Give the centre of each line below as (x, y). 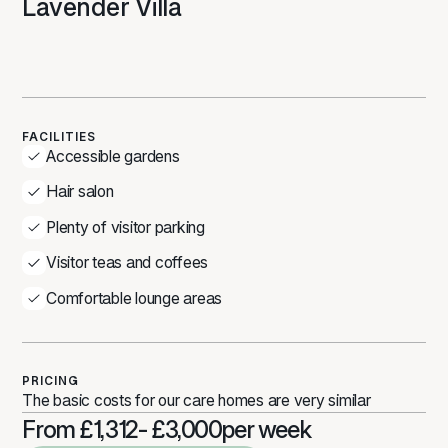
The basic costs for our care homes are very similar (196, 401)
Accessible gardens (113, 156)
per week (266, 430)
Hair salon (80, 192)
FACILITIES (59, 136)
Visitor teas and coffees (127, 263)
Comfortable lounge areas (134, 298)
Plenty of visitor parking (125, 227)
